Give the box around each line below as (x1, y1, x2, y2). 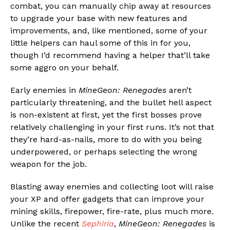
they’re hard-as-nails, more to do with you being (10, 134, 202, 144)
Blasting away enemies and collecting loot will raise (10, 181, 214, 191)
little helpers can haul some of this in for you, (10, 37, 190, 48)
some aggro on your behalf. (10, 62, 119, 72)
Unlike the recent (10, 218, 82, 228)
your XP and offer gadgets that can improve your (10, 194, 204, 204)
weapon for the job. (10, 159, 87, 169)
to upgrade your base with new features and (10, 13, 187, 23)
